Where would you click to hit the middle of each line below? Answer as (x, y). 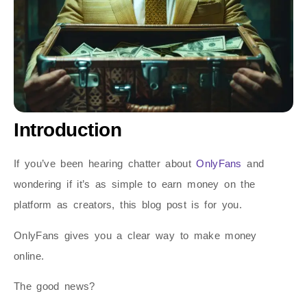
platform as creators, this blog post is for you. (131, 205)
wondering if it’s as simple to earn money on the (135, 184)
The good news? (57, 286)
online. (32, 256)
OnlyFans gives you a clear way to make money (135, 235)
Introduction (67, 130)
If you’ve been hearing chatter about (102, 164)
